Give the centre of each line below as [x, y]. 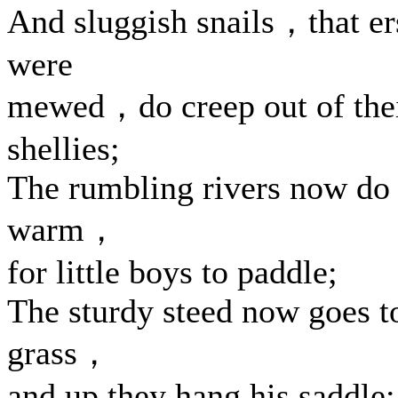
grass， [59, 353]
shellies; [64, 148]
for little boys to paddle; [172, 272]
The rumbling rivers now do [199, 187]
